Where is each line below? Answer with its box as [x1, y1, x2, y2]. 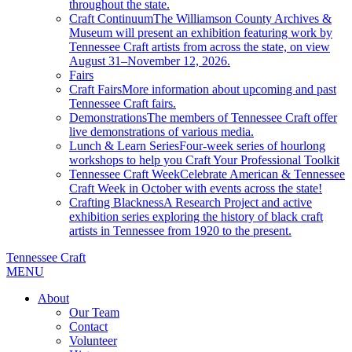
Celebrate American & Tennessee [180, 167, 345, 181]
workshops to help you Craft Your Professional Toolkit [69, 152, 339, 167]
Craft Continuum [69, 11, 153, 25]
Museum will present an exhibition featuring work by [69, 25, 332, 39]
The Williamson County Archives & [153, 11, 332, 25]
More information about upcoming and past [122, 82, 336, 96]
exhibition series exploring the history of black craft [69, 209, 323, 223]
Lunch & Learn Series [69, 138, 179, 152]
